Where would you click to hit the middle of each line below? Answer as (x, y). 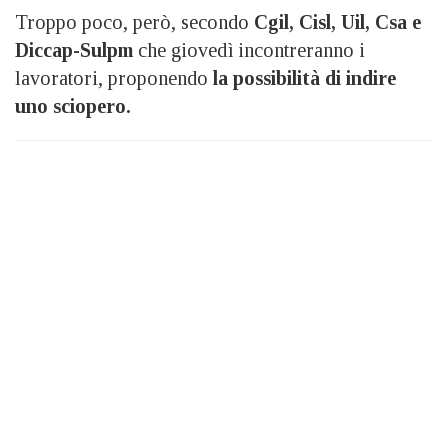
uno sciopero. (73, 105)
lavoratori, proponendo (114, 77)
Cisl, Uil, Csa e (360, 21)
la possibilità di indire (304, 77)
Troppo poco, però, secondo (134, 21)
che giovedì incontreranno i (249, 49)
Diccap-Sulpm (74, 49)
